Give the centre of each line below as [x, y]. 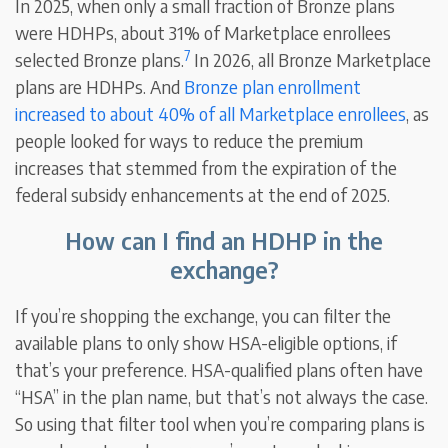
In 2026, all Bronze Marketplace [311, 60]
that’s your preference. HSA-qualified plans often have [219, 370]
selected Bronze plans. [100, 60]
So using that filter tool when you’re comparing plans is [220, 424]
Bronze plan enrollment [273, 87]
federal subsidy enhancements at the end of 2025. [203, 195]
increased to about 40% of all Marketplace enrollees [211, 114]
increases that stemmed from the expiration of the [206, 168]
